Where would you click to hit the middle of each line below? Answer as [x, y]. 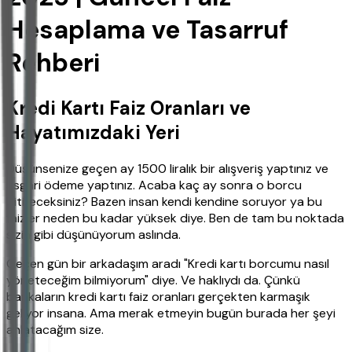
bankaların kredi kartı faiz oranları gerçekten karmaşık [158, 297]
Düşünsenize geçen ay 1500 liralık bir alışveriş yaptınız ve [167, 169]
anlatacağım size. [55, 330]
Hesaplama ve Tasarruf [147, 29]
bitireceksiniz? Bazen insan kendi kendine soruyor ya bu [164, 202]
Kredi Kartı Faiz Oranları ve [128, 108]
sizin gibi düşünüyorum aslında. [93, 235]
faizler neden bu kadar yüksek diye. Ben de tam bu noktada [175, 218]
